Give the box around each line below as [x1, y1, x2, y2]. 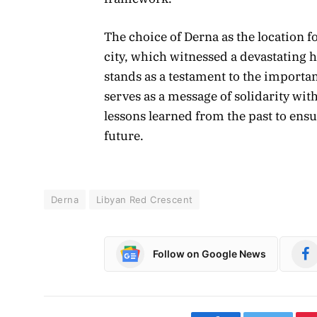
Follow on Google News [153, 248, 266, 260]
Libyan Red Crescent [96, 193, 193, 205]
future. [104, 128, 144, 144]
